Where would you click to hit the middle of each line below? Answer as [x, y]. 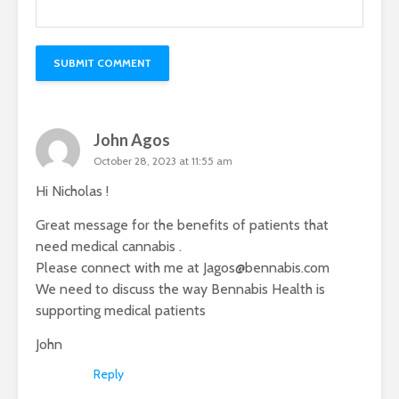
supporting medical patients [121, 311]
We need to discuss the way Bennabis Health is [180, 289]
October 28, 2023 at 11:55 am [163, 161]
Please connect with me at [119, 268]
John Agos [132, 140]
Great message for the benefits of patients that [182, 225]
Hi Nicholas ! [72, 191]
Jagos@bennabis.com [266, 268]
